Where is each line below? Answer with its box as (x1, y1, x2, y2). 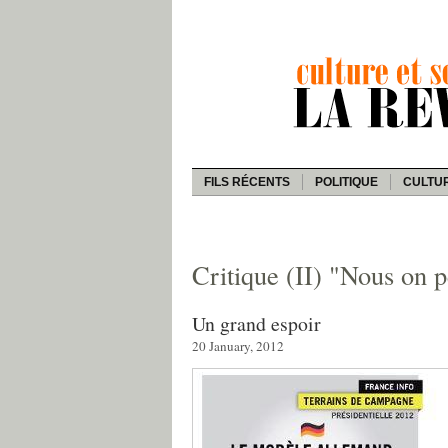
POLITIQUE (315, 174, 378, 189)
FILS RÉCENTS (204, 174, 290, 189)
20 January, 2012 (192, 336, 284, 355)
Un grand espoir (192, 309, 321, 337)
